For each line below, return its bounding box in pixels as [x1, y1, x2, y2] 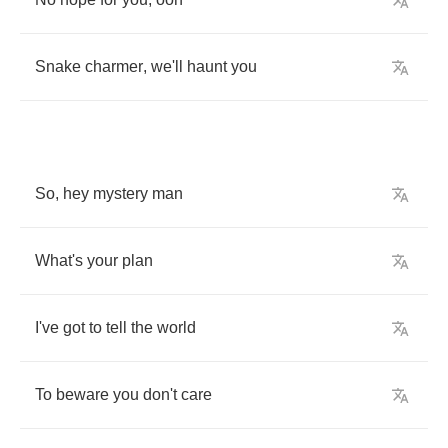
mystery [93, 185, 148, 202]
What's [35, 252, 83, 269]
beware [56, 386, 109, 403]
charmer [85, 58, 143, 75]
